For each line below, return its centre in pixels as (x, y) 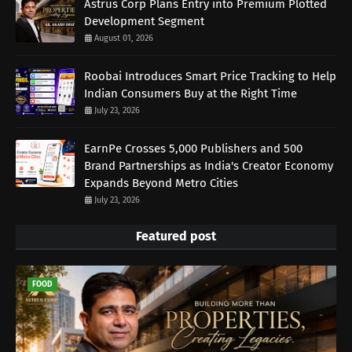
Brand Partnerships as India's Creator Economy (209, 166)
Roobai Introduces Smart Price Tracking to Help (210, 77)
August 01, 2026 (124, 38)
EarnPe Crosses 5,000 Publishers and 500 (193, 149)
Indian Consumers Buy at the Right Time (191, 94)
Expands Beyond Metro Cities (161, 183)
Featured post (176, 236)
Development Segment (144, 22)
